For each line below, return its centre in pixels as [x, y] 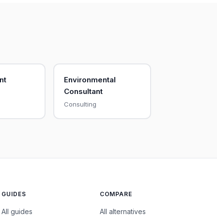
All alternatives [123, 211]
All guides [17, 211]
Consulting [80, 104]
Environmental [90, 79]
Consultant [83, 91]
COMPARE [116, 194]
